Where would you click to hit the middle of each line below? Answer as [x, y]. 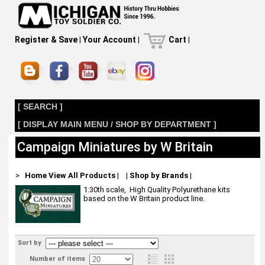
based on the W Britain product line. [144, 198]
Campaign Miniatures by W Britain [115, 147]
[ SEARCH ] [40, 106]
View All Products [82, 175]
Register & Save [46, 40]
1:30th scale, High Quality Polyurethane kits [156, 190]
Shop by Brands [159, 175]
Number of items [58, 259]
